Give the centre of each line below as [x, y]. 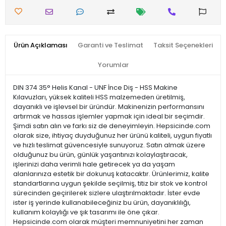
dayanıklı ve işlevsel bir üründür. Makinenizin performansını [109, 107]
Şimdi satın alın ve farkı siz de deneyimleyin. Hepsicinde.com [112, 126]
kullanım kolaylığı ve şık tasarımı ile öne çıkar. [86, 212]
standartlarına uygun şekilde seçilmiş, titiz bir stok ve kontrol [110, 184]
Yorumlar [113, 65]
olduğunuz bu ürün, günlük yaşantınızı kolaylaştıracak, [100, 155]
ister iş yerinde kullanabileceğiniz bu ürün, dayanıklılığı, [102, 203]
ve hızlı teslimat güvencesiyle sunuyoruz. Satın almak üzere [109, 145]
